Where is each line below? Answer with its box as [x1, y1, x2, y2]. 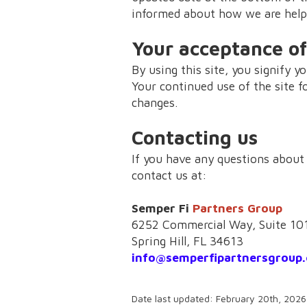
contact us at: [132, 167, 207, 182]
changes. [132, 95, 177, 110]
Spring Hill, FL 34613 [132, 233, 243, 248]
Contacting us [132, 125, 258, 149]
